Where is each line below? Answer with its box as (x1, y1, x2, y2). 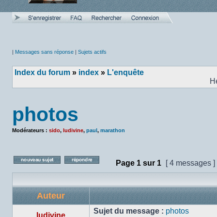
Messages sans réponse (15, 49, 74, 55)
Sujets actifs (78, 49, 107, 55)
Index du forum (15, 68, 70, 77)
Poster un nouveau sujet (61, 169, 144, 177)
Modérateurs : (12, 127, 49, 133)
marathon (100, 127, 125, 133)
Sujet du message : (93, 207, 164, 215)
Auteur (37, 191, 65, 201)
